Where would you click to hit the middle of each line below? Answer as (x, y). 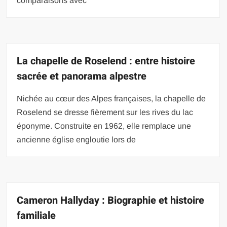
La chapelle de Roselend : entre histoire (106, 61)
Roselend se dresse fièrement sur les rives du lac (105, 112)
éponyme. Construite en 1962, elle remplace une (104, 126)
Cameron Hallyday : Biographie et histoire (111, 200)
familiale (36, 216)
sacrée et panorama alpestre (82, 76)
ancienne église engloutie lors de (77, 140)
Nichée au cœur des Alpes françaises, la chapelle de (111, 99)
